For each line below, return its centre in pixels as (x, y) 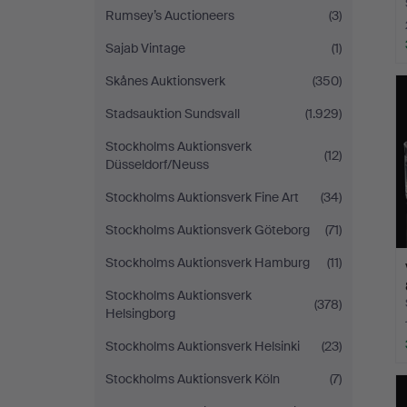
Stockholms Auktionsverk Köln (193, 379)
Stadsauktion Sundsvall (173, 114)
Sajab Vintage (145, 48)
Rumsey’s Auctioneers (170, 15)
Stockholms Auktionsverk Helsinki (203, 346)
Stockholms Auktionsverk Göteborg (208, 230)
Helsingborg (140, 313)
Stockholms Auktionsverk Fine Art (202, 197)
